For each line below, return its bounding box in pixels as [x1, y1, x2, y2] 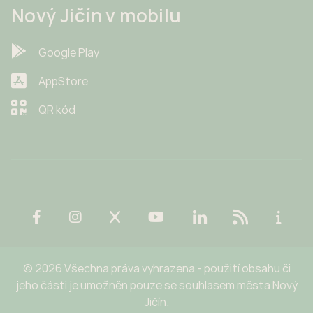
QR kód [38, 101, 75, 117]
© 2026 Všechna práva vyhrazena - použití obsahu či [22, 260, 291, 276]
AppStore [38, 73, 88, 89]
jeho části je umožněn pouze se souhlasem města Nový [15, 277, 298, 293]
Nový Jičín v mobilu [11, 2, 182, 28]
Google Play [38, 44, 99, 60]
